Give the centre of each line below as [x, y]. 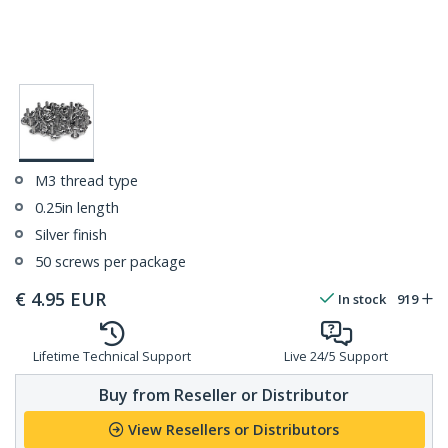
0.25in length [77, 208]
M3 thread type [86, 181]
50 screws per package [110, 262]
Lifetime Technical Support [112, 357]
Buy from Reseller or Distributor [224, 394]
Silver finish [71, 235]
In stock [362, 299]
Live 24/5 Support [336, 357]
